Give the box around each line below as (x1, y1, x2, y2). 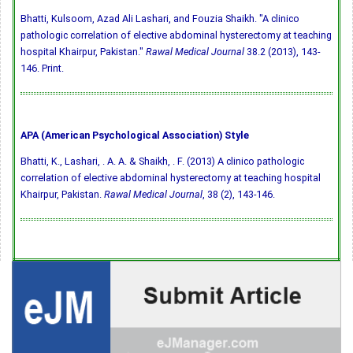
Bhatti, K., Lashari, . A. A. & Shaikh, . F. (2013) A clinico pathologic (20, 155, 304, 168)
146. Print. (20, 62, 64, 75)
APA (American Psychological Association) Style (20, 129, 249, 142)
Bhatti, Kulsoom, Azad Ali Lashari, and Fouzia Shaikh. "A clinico (20, 13, 299, 25)
